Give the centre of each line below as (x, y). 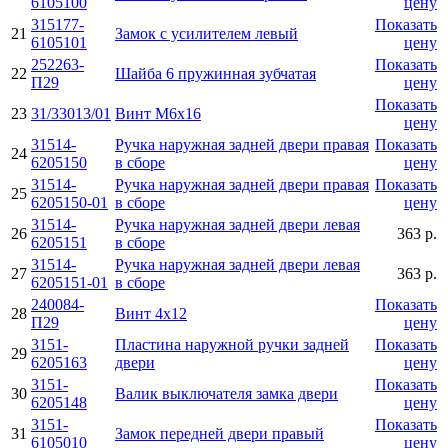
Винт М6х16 (158, 113)
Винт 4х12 (151, 313)
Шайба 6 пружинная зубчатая (215, 73)
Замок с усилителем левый (206, 33)
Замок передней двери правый (219, 433)
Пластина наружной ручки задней (232, 344)
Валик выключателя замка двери (226, 393)
